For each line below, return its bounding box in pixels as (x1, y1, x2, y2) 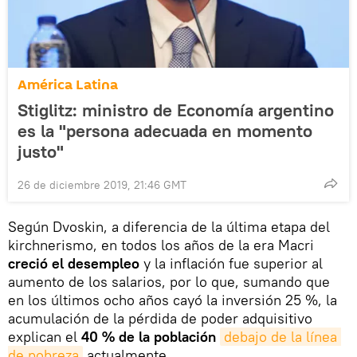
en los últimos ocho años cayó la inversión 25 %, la (8, 291, 337, 310)
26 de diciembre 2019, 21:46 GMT (18, 178, 186, 193)
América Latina (18, 75, 118, 96)
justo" (18, 140, 64, 163)
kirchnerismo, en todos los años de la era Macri (8, 236, 314, 255)
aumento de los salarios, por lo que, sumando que (8, 273, 330, 292)
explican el (8, 328, 81, 347)
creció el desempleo (8, 254, 139, 273)
